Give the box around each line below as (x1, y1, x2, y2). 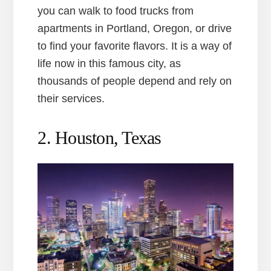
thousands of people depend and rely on (38, 74, 232, 87)
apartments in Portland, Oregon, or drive (38, 22, 232, 34)
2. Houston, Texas (38, 127, 162, 148)
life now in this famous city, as (38, 57, 181, 70)
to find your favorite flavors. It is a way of (38, 39, 232, 52)
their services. (38, 92, 105, 105)
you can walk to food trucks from (38, 4, 194, 17)
